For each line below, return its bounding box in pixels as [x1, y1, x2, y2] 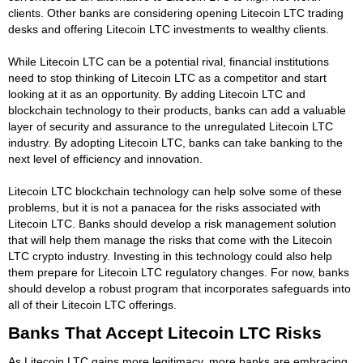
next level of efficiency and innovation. [8, 152, 203, 165]
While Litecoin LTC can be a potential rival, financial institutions [8, 54, 329, 68]
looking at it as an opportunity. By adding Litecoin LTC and [8, 87, 305, 100]
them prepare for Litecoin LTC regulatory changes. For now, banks [8, 265, 349, 279]
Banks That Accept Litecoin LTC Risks [8, 322, 322, 342]
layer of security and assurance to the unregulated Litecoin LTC [8, 119, 333, 133]
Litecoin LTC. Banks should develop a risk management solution [8, 216, 336, 230]
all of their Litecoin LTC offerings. [8, 297, 177, 311]
